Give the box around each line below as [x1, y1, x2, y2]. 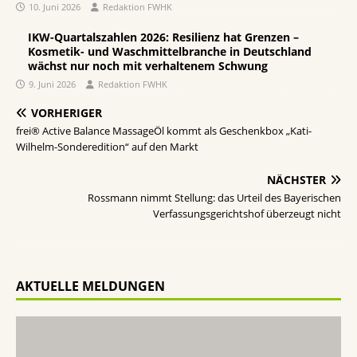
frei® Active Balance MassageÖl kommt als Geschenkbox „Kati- [16, 124, 312, 139]
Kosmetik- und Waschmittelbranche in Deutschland [28, 44, 312, 60]
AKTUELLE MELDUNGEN [16, 277, 165, 296]
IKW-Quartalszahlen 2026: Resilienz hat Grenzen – [28, 29, 299, 45]
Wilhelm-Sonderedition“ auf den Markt [16, 139, 198, 155]
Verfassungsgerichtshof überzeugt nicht [153, 206, 341, 222]
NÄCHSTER [267, 172, 326, 188]
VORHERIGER [31, 105, 102, 121]
